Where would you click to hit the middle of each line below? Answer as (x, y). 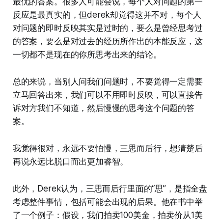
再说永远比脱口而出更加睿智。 (70, 162)
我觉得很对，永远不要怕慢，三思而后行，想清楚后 (108, 149)
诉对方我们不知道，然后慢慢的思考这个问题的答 (103, 108)
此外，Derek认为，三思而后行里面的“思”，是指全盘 (110, 189)
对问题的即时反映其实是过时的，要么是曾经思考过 (108, 28)
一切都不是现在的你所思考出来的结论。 (87, 55)
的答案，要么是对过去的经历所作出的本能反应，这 (108, 41)
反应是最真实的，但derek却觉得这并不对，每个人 (107, 15)
